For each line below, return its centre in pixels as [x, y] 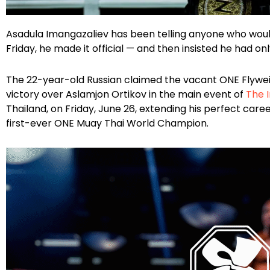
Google [75, 27]
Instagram [58, 27]
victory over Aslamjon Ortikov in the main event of [126, 95]
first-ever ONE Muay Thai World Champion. [107, 124]
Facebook [41, 27]
